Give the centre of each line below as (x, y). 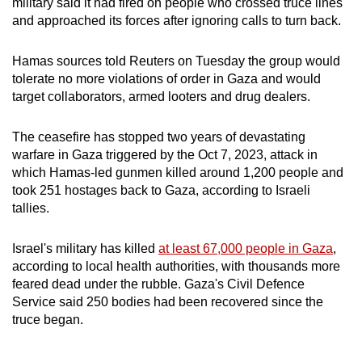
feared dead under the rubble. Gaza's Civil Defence (158, 284)
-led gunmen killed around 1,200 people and (217, 173)
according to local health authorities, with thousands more (176, 267)
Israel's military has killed (85, 249)
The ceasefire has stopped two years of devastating (159, 137)
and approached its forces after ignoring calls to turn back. (177, 21)
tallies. (31, 208)
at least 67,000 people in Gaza (246, 249)
